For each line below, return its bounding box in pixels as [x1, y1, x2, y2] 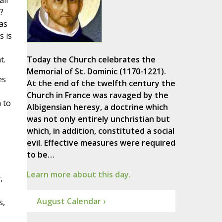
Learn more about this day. [26, 169, 131, 180]
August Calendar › [36, 196, 106, 207]
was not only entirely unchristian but [26, 113, 170, 125]
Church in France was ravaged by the [26, 90, 168, 101]
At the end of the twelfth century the [26, 78, 175, 89]
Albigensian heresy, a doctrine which [26, 102, 168, 113]
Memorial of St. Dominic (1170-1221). [26, 66, 166, 77]
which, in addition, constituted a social [26, 125, 174, 137]
